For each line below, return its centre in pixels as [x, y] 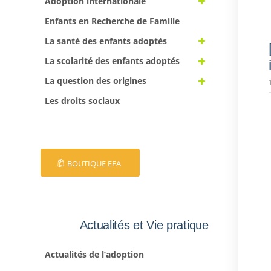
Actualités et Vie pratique [144, 225]
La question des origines [96, 81]
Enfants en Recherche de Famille [112, 21]
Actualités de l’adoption [94, 254]
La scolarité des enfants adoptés [112, 61]
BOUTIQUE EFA [94, 164]
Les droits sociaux [82, 101]
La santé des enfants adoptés [106, 41]
